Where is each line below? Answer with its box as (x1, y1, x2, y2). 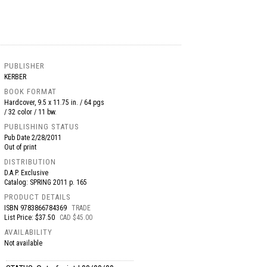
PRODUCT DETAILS (4, 193, 72, 201)
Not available (4, 239, 43, 247)
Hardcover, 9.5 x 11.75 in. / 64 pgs (4, 98, 105, 107)
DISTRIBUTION (4, 157, 57, 166)
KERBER (4, 73, 27, 81)
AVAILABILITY (4, 228, 53, 237)
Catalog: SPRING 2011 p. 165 (4, 178, 93, 187)
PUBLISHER (4, 61, 45, 70)
